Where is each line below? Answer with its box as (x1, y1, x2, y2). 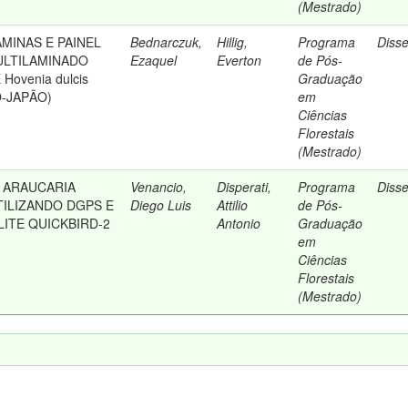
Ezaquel (130, 51, 178, 69)
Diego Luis (130, 196, 192, 214)
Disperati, (217, 178, 272, 196)
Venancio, (130, 178, 188, 196)
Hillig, (217, 33, 249, 51)
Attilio (217, 196, 249, 214)
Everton (217, 51, 262, 69)
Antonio (217, 214, 261, 232)
